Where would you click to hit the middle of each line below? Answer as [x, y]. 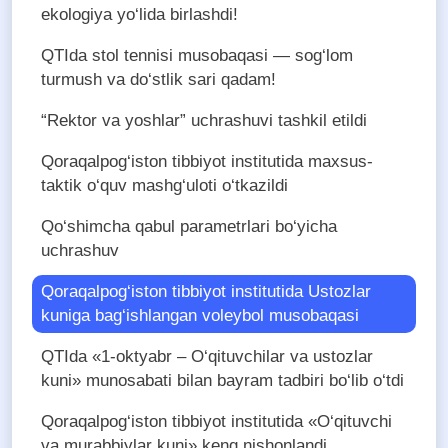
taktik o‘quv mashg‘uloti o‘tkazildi [164, 186]
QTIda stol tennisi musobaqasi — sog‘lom [197, 56]
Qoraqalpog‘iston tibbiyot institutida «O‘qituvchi [216, 422]
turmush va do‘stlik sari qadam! [158, 80]
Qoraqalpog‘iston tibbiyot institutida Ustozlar [206, 292]
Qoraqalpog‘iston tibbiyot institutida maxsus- [207, 162]
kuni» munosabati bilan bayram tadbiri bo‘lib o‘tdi [222, 381]
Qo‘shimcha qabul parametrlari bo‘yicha [189, 227]
